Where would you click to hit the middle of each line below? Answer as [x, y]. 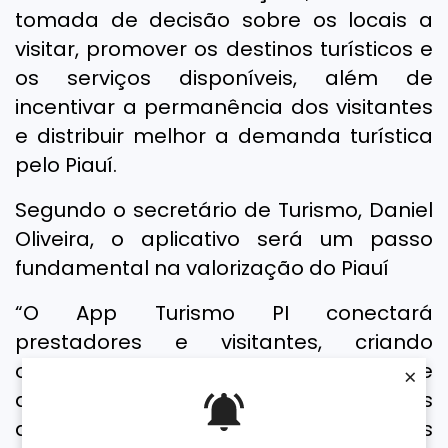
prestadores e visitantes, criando [224, 341]
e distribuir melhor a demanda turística [224, 135]
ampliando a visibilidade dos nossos [224, 399]
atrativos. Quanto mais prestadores [224, 428]
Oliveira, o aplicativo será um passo [224, 238]
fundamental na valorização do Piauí [202, 267]
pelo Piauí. [66, 164]
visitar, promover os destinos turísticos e [224, 48]
